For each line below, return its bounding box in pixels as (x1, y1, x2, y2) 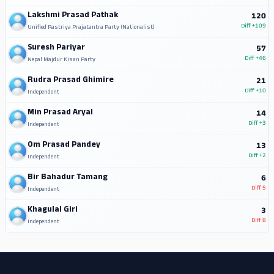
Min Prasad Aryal (28, 106, 93, 120)
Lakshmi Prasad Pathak (28, 9, 118, 23)
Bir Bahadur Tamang (28, 171, 108, 185)
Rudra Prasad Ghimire (28, 74, 114, 88)
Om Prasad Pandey (28, 139, 100, 153)
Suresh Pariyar (28, 42, 85, 56)
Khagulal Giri (28, 204, 78, 218)
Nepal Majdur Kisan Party (28, 55, 95, 66)
